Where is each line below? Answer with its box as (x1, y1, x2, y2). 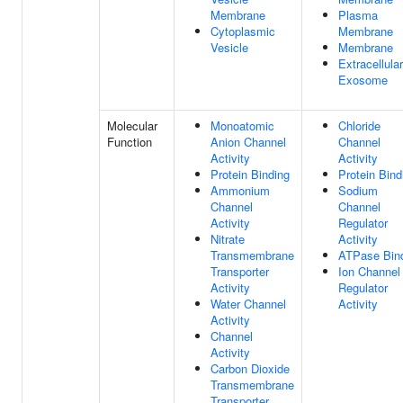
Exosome (338, 71, 388, 88)
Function (107, 133, 152, 150)
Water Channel (210, 295, 286, 312)
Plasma (338, 6, 378, 23)
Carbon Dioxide (210, 360, 290, 377)
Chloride (338, 117, 381, 134)
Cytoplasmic (210, 22, 275, 40)
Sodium (338, 182, 378, 199)
